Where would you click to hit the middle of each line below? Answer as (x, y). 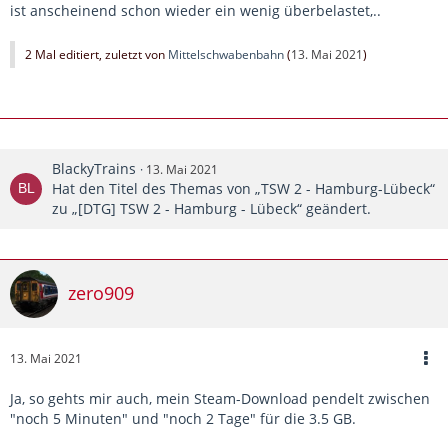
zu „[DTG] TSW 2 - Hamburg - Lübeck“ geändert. (211, 208)
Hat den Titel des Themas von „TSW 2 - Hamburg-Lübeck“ (243, 188)
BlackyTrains (94, 168)
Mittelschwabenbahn (226, 54)
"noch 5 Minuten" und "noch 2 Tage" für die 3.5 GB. (183, 418)
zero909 (101, 293)
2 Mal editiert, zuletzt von (96, 54)
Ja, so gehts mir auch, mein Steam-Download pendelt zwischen (220, 398)
